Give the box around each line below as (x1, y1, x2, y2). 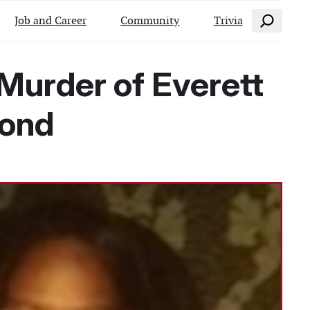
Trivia (213, 12, 243, 28)
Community (120, 12, 180, 28)
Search (251, 10, 284, 25)
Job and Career (15, 12, 87, 28)
